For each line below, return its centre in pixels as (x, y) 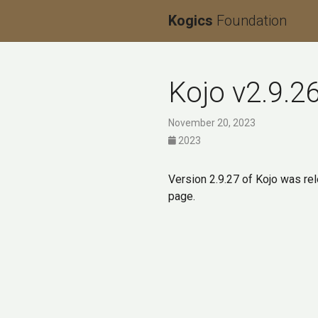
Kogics (192, 21)
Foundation (252, 21)
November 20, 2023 (212, 123)
